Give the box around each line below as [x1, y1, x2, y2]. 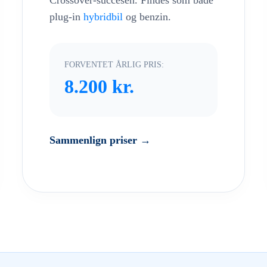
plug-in [49, 11, 84, 23]
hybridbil [83, 11, 123, 23]
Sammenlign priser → [49, 134, 151, 147]
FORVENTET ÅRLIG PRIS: [64, 60, 164, 70]
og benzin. [123, 11, 172, 23]
